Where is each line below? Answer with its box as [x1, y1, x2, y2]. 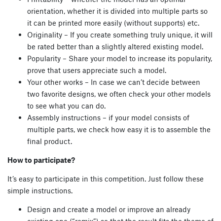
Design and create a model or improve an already [27, 204, 190, 214]
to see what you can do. [27, 101, 106, 110]
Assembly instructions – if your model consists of [27, 112, 189, 122]
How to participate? [7, 155, 75, 164]
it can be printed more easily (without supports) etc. [27, 18, 199, 27]
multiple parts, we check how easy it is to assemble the [27, 124, 211, 134]
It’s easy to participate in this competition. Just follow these [7, 174, 204, 183]
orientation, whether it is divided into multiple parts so [27, 6, 208, 15]
